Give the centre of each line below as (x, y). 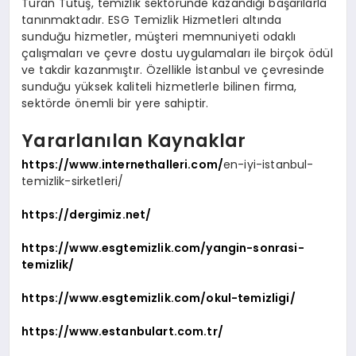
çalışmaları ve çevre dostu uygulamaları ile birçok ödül (177, 53)
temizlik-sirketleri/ (73, 181)
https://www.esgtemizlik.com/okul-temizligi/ (159, 298)
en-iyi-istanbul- (269, 164)
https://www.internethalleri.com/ (123, 164)
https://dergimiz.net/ (87, 214)
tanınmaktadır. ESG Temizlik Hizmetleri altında (152, 19)
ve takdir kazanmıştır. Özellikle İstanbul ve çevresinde (173, 70)
